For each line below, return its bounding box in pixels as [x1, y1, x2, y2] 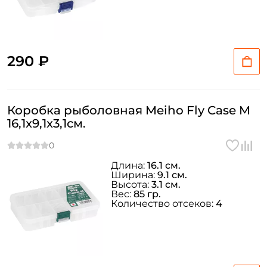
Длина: [111, 160, 147, 171]
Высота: [111, 179, 151, 190]
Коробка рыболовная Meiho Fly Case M [7, 103, 250, 117]
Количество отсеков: [111, 198, 216, 209]
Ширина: [111, 169, 157, 181]
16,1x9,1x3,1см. [7, 116, 86, 131]
